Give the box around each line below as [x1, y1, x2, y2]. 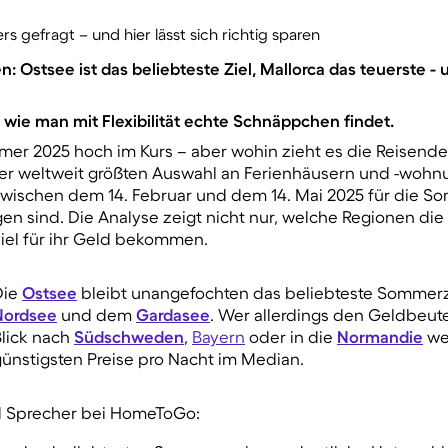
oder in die [245, 327, 337, 347]
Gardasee [136, 305, 210, 325]
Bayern [192, 327, 245, 347]
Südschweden [74, 327, 184, 347]
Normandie [337, 327, 423, 347]
